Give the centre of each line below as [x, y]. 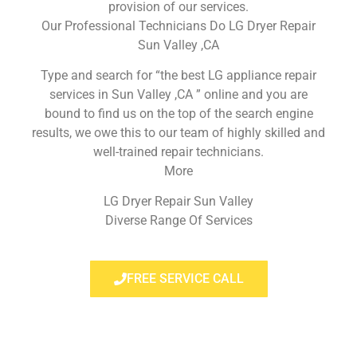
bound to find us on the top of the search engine [178, 113]
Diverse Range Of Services [178, 221]
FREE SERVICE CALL [185, 278]
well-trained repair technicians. [178, 151]
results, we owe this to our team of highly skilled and [178, 132]
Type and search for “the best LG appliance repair [178, 75]
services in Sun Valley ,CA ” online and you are [178, 94]
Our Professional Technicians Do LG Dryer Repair [178, 25]
